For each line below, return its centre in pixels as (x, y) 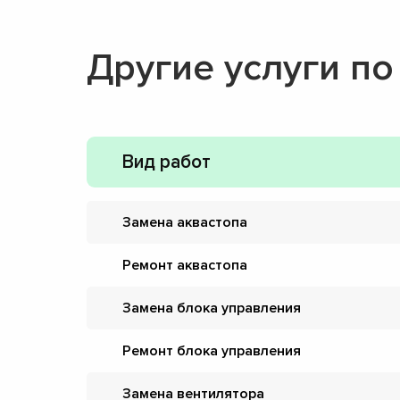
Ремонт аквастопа (185, 265)
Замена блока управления (212, 308)
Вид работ (167, 162)
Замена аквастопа (185, 222)
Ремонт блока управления (212, 351)
